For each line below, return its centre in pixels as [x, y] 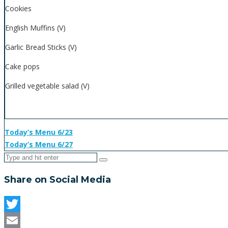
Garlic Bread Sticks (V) [41, 47]
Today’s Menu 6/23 [39, 132]
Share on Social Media [58, 180]
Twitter [18, 220]
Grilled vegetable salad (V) [47, 86]
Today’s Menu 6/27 [39, 145]
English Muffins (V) [35, 28]
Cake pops [22, 67]
